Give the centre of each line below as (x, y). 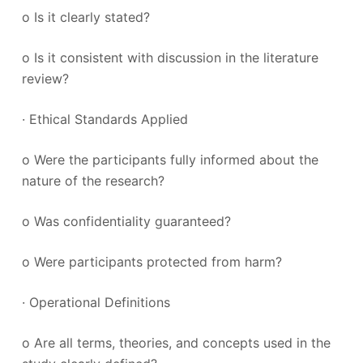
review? (45, 79)
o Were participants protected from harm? (152, 262)
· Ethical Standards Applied (105, 119)
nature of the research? (93, 181)
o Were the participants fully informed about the (170, 160)
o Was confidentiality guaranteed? (126, 221)
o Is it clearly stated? (85, 17)
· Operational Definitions (96, 302)
